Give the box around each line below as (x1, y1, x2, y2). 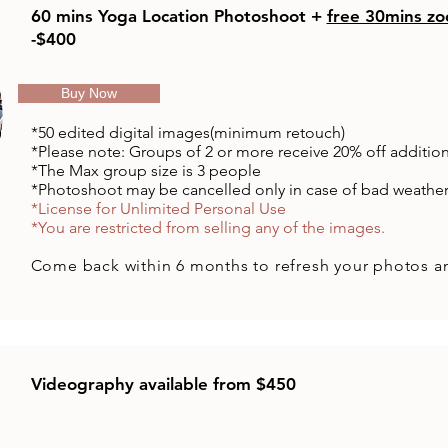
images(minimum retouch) (153, 123, 345, 142)
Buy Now (61, 85, 117, 101)
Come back (30, 256, 125, 275)
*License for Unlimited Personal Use (30, 199, 286, 218)
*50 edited (30, 123, 105, 142)
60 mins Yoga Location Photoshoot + (30, 6, 327, 26)
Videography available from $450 (30, 374, 296, 394)
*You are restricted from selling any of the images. (30, 218, 385, 237)
